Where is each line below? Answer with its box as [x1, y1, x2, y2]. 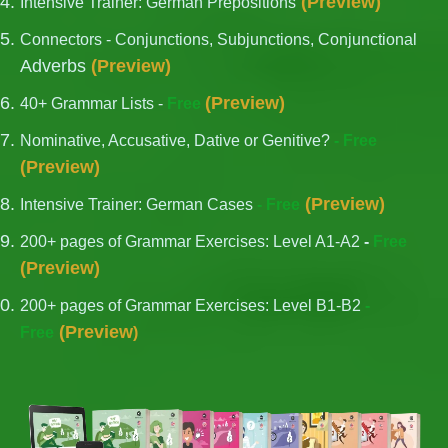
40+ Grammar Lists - [20, 95, 163, 113]
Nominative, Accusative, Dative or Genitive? [20, 132, 330, 150]
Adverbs [20, 56, 86, 77]
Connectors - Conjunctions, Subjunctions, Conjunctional [20, 31, 417, 49]
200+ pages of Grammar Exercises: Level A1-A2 [20, 233, 360, 251]
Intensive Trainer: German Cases [20, 196, 253, 214]
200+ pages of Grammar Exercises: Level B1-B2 [20, 297, 361, 315]
